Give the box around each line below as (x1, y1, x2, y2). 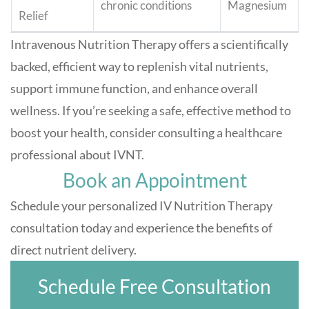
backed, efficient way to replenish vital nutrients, (10, 59, 268, 74)
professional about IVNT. (10, 147, 144, 163)
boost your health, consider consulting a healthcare (10, 125, 282, 141)
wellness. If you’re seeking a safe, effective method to (10, 103, 291, 119)
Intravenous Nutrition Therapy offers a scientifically (10, 37, 288, 52)
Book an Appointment (62, 168, 247, 192)
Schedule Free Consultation (38, 275, 271, 299)
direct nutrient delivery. (10, 242, 137, 258)
